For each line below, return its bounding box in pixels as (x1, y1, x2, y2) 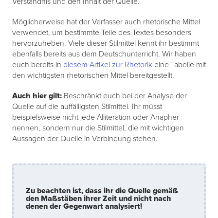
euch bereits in (12, 60, 63, 70)
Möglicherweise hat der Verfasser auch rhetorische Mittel (12, 17, 200, 27)
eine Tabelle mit (152, 60, 206, 70)
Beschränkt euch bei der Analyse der (62, 91, 187, 101)
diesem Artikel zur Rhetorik (63, 60, 152, 70)
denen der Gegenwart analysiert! (26, 201, 142, 212)
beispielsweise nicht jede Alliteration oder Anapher (12, 112, 179, 123)
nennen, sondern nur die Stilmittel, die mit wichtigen (12, 123, 184, 133)
